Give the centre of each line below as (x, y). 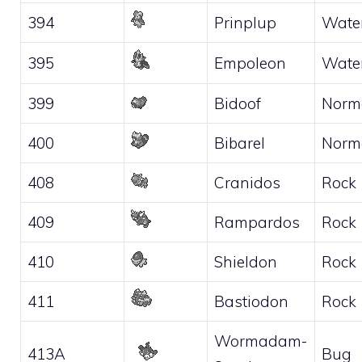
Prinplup (245, 22)
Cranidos (247, 182)
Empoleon (250, 63)
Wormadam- (261, 341)
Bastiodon (251, 301)
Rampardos (257, 222)
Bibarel (240, 143)
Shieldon (246, 261)
